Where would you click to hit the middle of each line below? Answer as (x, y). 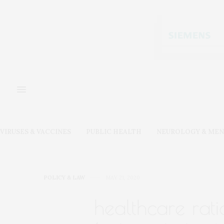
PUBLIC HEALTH (114, 132)
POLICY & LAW (64, 177)
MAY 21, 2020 (123, 177)
